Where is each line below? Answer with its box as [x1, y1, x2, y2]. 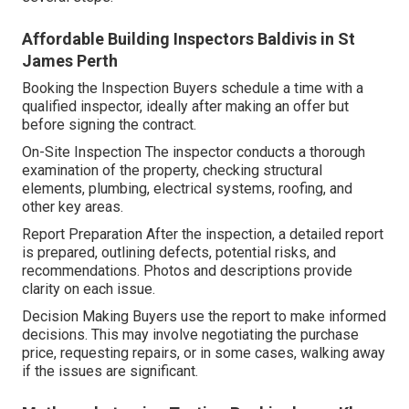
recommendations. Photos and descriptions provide [22, 262, 352, 280]
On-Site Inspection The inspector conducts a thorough [22, 143, 365, 162]
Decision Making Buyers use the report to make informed [22, 308, 386, 326]
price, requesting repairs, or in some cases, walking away [22, 344, 385, 362]
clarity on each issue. [22, 280, 155, 299]
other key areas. [22, 198, 123, 216]
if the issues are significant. [22, 362, 198, 381]
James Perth [22, 51, 118, 71]
